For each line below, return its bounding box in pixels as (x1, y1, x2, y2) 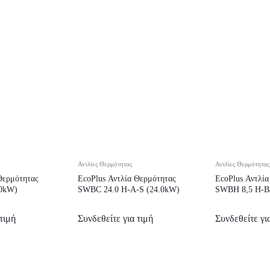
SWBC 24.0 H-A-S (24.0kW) (78, 184, 180, 194)
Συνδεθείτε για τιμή (78, 213, 153, 224)
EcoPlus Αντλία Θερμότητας (78, 174, 176, 183)
